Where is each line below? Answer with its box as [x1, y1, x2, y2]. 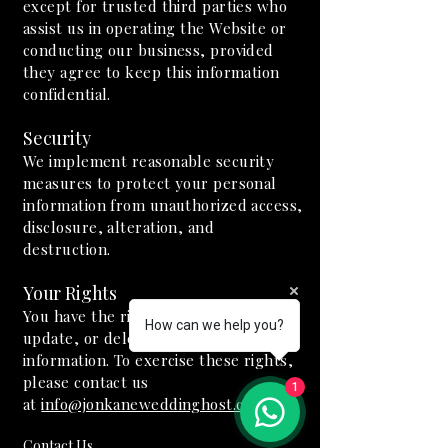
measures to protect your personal [23, 173, 277, 193]
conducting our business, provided [23, 40, 274, 60]
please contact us [23, 372, 149, 392]
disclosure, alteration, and [23, 217, 215, 237]
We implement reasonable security [23, 151, 275, 171]
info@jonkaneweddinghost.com [41, 394, 266, 414]
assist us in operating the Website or [23, 18, 287, 38]
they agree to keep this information [23, 62, 280, 82]
